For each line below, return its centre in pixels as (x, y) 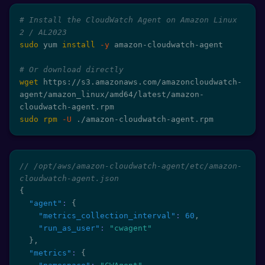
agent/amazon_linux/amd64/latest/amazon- (112, 94)
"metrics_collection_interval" (107, 216)
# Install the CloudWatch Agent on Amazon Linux (128, 20)
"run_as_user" (69, 228)
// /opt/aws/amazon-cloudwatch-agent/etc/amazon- (131, 166)
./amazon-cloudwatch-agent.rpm (143, 119)
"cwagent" (131, 228)
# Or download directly (72, 70)
